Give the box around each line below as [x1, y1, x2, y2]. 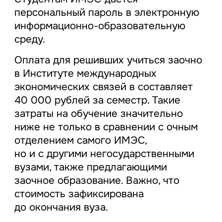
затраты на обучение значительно [14, 107, 183, 120]
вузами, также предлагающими [14, 161, 167, 174]
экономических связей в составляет [14, 80, 193, 94]
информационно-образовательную [14, 19, 185, 33]
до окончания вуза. [14, 201, 108, 214]
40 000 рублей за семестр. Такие [14, 94, 180, 107]
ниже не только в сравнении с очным [14, 120, 198, 134]
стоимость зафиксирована [14, 187, 144, 201]
